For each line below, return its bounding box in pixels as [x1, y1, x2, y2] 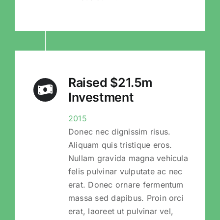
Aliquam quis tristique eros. [68, 139, 172, 150]
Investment [68, 89, 134, 105]
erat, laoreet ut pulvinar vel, [68, 206, 174, 216]
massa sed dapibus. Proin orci [68, 192, 184, 203]
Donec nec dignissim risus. [68, 126, 171, 137]
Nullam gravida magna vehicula [68, 153, 188, 163]
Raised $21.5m [68, 75, 153, 90]
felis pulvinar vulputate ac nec [68, 166, 183, 176]
